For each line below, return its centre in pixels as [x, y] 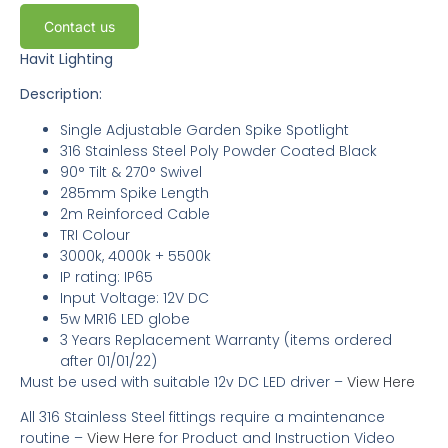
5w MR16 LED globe [127, 318]
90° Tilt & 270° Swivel [131, 171]
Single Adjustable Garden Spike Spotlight [204, 129]
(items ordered [338, 339]
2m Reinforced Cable [135, 213]
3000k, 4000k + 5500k [135, 255]
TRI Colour [97, 234]
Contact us [79, 26]
